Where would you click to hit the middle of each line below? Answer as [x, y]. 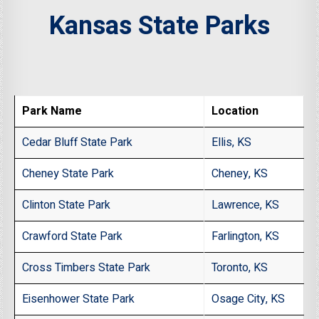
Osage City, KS [249, 299]
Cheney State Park [68, 174]
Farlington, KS [246, 237]
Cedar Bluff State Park [78, 143]
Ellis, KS [232, 143]
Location [235, 111]
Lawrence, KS [246, 205]
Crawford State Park [73, 237]
